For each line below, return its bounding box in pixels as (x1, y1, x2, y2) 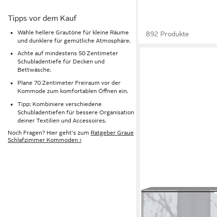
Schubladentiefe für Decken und (17, 58, 105, 65)
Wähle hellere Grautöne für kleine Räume (17, 29, 129, 36)
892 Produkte (146, 30, 189, 38)
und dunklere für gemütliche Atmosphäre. (17, 37, 131, 44)
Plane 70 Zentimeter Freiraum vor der (17, 79, 121, 86)
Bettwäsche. (17, 66, 51, 74)
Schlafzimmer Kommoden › (8, 137, 81, 144)
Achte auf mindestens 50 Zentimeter (17, 50, 118, 57)
